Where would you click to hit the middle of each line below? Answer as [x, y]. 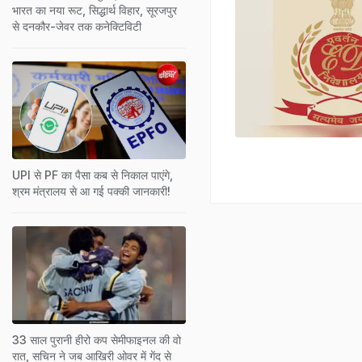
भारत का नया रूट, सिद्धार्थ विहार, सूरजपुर [95, 10]
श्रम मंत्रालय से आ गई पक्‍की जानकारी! [91, 191]
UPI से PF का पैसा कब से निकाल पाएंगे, [93, 175]
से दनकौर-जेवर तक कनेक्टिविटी [77, 26]
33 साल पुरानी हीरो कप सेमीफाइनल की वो [97, 339]
